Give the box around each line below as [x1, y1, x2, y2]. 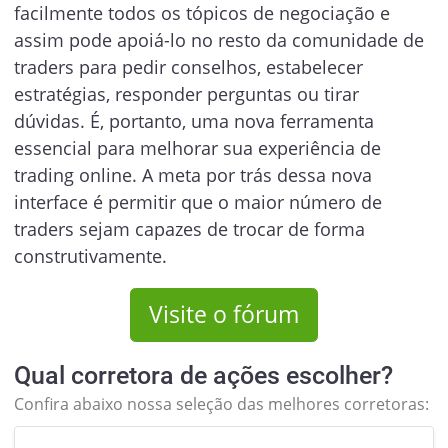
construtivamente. [13, 243, 167, 268]
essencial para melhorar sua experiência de [13, 135, 381, 160]
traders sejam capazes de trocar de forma [13, 216, 365, 241]
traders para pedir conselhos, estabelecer [13, 54, 363, 79]
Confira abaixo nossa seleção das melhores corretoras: [13, 392, 429, 415]
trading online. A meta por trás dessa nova [13, 162, 372, 187]
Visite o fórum [149, 299, 299, 331]
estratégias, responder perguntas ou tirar [13, 81, 359, 106]
